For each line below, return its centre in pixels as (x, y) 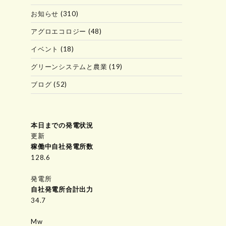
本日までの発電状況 (62, 125)
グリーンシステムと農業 (69, 67)
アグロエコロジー (59, 31)
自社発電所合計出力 (62, 189)
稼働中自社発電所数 (62, 147)
